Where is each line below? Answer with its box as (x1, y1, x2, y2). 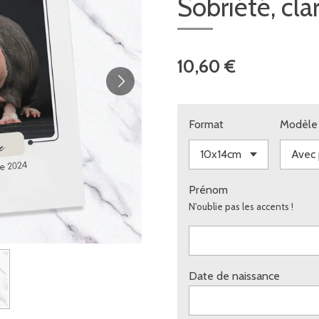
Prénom (189, 182, 228, 197)
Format (189, 117, 224, 131)
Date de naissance (189, 268, 280, 283)
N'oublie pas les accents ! (189, 200, 293, 212)
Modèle (279, 117, 318, 131)
